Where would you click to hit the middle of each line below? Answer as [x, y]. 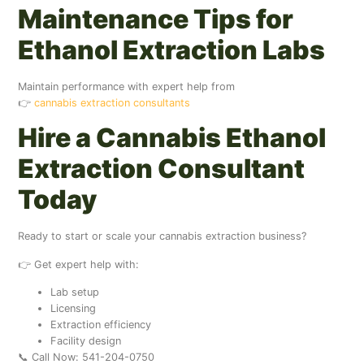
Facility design [86, 341]
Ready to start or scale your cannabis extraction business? [162, 236]
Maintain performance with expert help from [127, 86]
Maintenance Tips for [156, 19]
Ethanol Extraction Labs [172, 50]
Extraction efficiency [101, 325]
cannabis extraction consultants [113, 102]
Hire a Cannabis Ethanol [172, 138]
